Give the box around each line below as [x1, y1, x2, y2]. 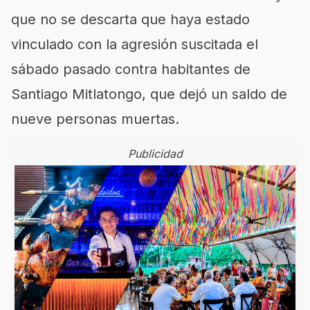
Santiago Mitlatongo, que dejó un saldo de [11, 85, 287, 102]
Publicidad [127, 146, 183, 161]
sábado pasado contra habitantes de [11, 60, 250, 77]
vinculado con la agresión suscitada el [11, 35, 258, 53]
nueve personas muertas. [11, 110, 179, 127]
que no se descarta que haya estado [11, 10, 250, 28]
